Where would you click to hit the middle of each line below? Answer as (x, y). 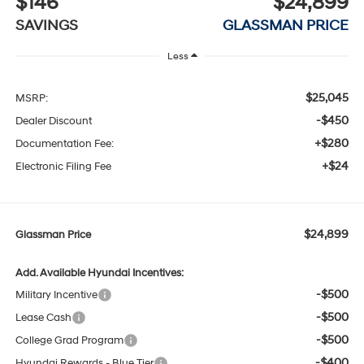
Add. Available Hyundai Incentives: (99, 273)
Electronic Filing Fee (63, 167)
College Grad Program (69, 341)
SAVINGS (46, 26)
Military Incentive (56, 295)
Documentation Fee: (64, 144)
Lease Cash (43, 318)
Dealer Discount (53, 121)
